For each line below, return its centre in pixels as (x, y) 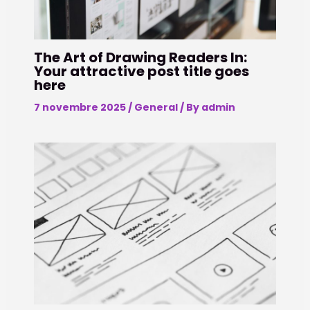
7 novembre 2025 (81, 108)
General (156, 108)
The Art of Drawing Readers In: (140, 58)
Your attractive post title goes (141, 72)
